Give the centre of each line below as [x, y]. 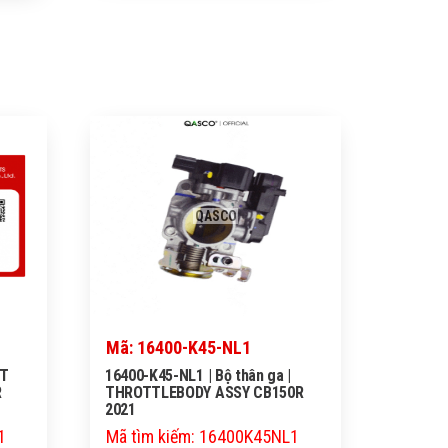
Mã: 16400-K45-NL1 [179, 348]
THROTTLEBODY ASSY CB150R [204, 393]
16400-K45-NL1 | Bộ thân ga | [198, 376]
